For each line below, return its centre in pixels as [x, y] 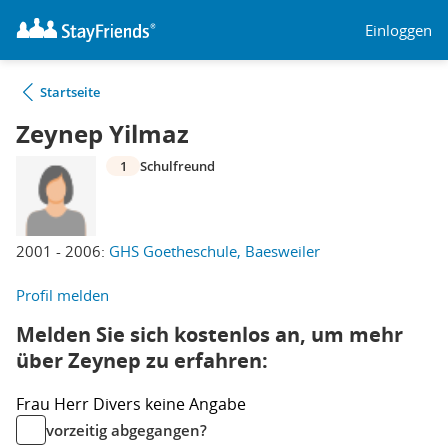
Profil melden [62, 295]
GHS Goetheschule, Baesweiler [214, 251]
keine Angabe [195, 404]
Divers [119, 404]
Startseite [70, 92]
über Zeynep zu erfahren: [142, 360]
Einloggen [398, 29]
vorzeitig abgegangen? [126, 430]
